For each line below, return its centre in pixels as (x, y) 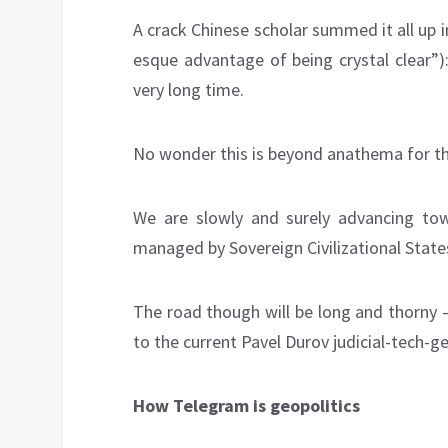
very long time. (188, 89)
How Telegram (191, 405)
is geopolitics (306, 405)
